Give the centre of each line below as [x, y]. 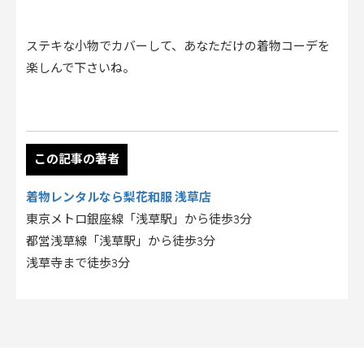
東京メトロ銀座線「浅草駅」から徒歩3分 [139, 219]
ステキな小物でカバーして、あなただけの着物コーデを [178, 46]
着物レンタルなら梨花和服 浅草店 [119, 196]
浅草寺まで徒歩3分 [78, 263]
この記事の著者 [77, 159]
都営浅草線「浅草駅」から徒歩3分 [121, 241]
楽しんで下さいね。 [80, 68]
